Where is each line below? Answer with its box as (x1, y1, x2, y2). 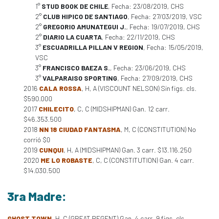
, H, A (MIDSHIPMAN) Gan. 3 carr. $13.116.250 (64, 146, 192, 154)
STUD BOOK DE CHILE (42, 2, 108, 10)
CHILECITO (39, 105, 74, 113)
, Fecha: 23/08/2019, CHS (108, 2, 184, 10)
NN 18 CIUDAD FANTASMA (39, 125, 121, 133)
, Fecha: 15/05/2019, (143, 43, 203, 51)
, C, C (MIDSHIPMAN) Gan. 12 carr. (74, 105, 170, 113)
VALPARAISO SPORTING (43, 74, 117, 82)
